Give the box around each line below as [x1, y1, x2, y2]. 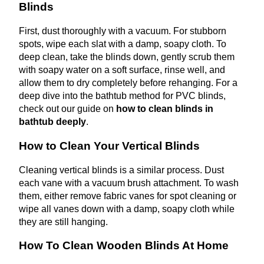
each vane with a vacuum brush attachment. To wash [19, 177, 239, 188]
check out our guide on [19, 104, 116, 114]
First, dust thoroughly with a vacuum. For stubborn [19, 26, 226, 37]
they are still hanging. [19, 216, 108, 227]
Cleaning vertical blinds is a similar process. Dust [19, 164, 224, 175]
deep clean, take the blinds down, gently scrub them [19, 52, 235, 62]
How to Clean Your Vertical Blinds [19, 139, 200, 152]
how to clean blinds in [116, 104, 213, 114]
